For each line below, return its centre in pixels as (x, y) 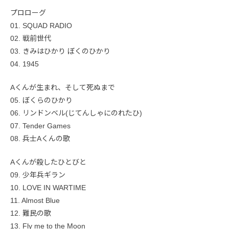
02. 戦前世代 (31, 39)
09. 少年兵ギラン (38, 175)
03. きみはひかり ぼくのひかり (60, 51)
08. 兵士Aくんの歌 (40, 139)
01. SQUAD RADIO (41, 26)
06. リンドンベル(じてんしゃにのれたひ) (76, 113)
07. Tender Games (40, 126)
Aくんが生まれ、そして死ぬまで (63, 88)
